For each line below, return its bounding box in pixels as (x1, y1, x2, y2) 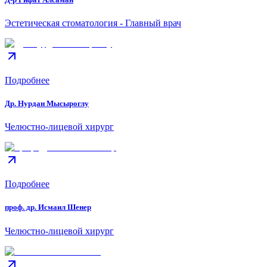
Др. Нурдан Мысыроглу (5, 99, 89, 108)
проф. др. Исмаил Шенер (5, 203, 91, 212)
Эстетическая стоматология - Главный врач (5, 17, 181, 28)
